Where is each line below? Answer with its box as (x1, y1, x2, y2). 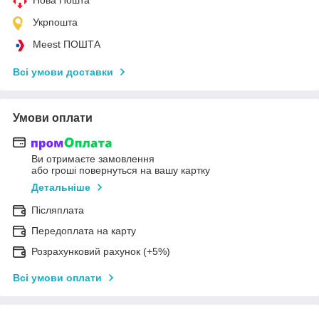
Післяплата (31, 204, 84, 216)
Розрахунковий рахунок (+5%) (31, 246, 170, 258)
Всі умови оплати (13, 272, 102, 284)
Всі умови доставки (13, 66, 113, 78)
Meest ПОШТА (33, 38, 100, 50)
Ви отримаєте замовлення (31, 153, 155, 165)
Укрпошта (33, 16, 78, 28)
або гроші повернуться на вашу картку (31, 164, 210, 177)
